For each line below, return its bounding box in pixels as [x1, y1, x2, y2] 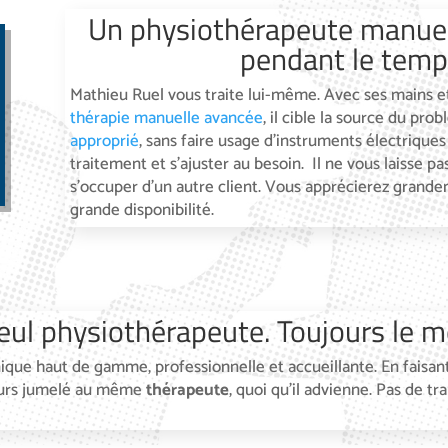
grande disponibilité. [69, 196, 214, 225]
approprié [69, 127, 139, 156]
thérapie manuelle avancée [69, 104, 263, 133]
